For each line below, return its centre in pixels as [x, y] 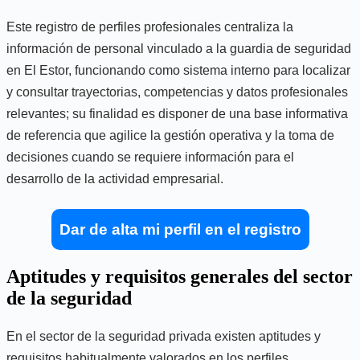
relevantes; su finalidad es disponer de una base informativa [177, 113]
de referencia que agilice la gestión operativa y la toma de [170, 135]
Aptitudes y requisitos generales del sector [180, 276]
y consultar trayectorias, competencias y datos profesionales [177, 92]
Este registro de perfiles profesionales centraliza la [150, 27]
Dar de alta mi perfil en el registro [180, 229]
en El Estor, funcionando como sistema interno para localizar [178, 70]
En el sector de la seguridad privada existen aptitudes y [164, 336]
